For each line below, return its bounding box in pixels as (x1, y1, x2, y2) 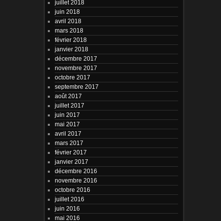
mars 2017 (54, 139, 83, 146)
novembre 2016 (54, 177, 97, 184)
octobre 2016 (54, 186, 90, 193)
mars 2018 (54, 27, 83, 34)
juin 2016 (54, 205, 80, 212)
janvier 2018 (54, 45, 88, 52)
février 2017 (54, 148, 87, 155)
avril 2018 (54, 17, 81, 24)
